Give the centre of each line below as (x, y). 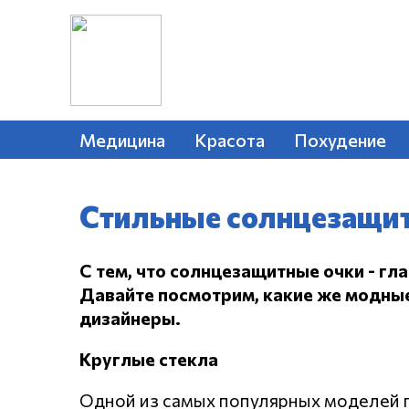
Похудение (340, 140)
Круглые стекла (149, 359)
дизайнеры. (130, 318)
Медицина (122, 140)
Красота (230, 140)
